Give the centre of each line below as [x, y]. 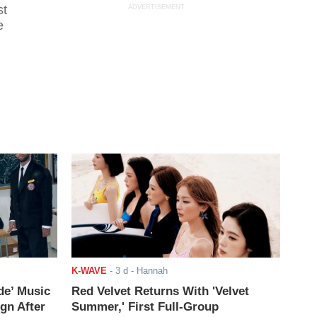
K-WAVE [89, 271]
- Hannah [148, 271]
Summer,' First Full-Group [145, 307]
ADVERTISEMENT [157, 7]
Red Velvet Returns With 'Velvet [160, 292]
